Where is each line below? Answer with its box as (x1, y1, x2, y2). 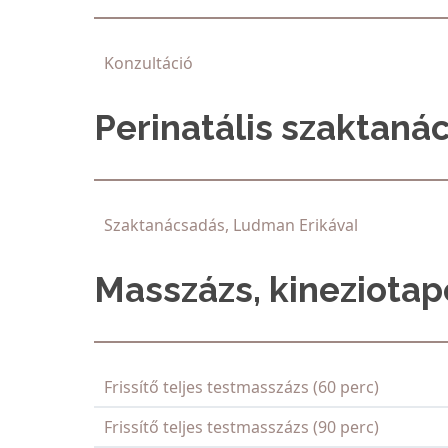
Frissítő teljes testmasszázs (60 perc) (104, 376, 379, 399)
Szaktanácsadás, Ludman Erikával (104, 214, 358, 237)
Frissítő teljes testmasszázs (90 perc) (104, 416, 379, 439)
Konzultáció (104, 52, 193, 75)
